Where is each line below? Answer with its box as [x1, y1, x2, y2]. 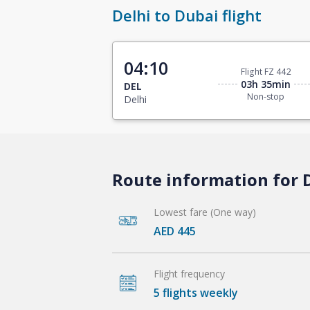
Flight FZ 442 [241, 66, 291, 78]
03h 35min [241, 77, 291, 91]
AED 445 [154, 223, 196, 239]
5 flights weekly [154, 284, 238, 300]
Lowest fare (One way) [154, 205, 256, 219]
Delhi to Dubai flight [112, 5, 262, 26]
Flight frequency [154, 266, 225, 280]
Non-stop [247, 91, 285, 103]
